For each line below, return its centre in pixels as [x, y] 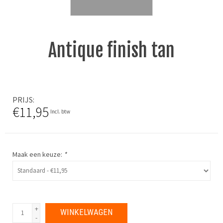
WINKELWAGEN [86, 212]
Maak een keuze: [38, 154]
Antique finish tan [111, 51]
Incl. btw [60, 111]
